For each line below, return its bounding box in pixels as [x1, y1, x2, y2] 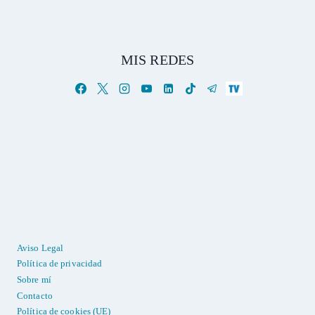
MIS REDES [121, 52, 194, 68]
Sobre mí [17, 274, 51, 285]
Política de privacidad [17, 258, 103, 269]
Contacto [17, 290, 53, 301]
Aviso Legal [17, 242, 64, 253]
